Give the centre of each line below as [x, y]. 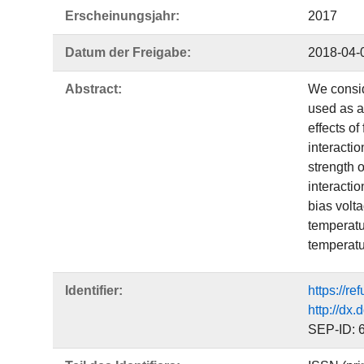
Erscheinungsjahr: [122, 16]
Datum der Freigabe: [128, 52]
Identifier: [94, 290]
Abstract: [93, 89]
